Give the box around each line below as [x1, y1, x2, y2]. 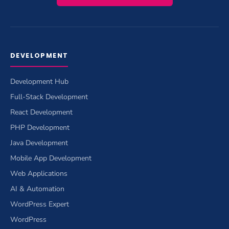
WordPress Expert [10, 199, 69, 209]
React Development [10, 107, 73, 117]
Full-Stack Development [10, 91, 88, 102]
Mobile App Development [10, 153, 91, 163]
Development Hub [10, 76, 68, 86]
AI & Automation [10, 184, 64, 194]
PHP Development [10, 122, 70, 132]
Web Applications [10, 168, 67, 178]
